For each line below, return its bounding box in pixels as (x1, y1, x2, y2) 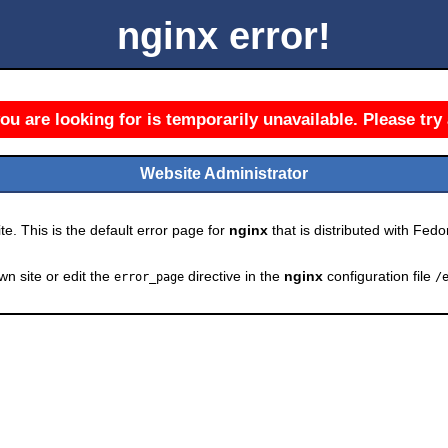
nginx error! (117, 15, 331, 58)
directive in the (184, 268, 284, 285)
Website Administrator (140, 165, 308, 183)
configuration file (323, 268, 435, 285)
